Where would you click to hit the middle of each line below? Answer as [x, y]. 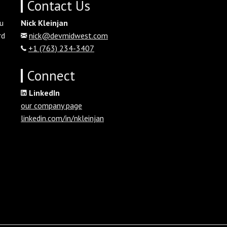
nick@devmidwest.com [68, 35]
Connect [51, 75]
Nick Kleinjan [44, 23]
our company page [51, 105]
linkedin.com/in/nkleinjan [62, 118]
